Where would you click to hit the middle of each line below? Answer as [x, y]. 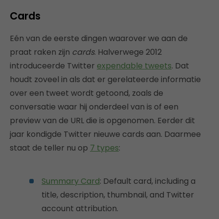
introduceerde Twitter [53, 66]
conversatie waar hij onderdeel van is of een [94, 107]
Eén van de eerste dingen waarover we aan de [99, 38]
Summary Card [71, 181]
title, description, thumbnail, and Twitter [118, 195]
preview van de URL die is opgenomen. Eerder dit [102, 120]
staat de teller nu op [50, 148]
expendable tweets [134, 66]
